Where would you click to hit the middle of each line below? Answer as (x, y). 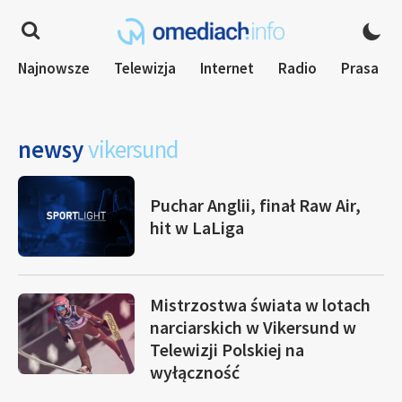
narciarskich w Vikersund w (253, 327)
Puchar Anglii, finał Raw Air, (255, 205)
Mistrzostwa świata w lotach (260, 305)
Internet (227, 68)
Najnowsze (54, 68)
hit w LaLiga (197, 227)
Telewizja (145, 68)
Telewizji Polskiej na (227, 350)
